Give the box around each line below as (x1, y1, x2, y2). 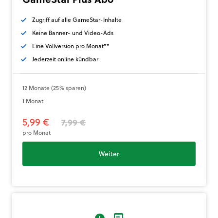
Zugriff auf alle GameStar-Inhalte (32, 15, 122, 24)
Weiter (99, 148, 119, 159)
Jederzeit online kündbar (32, 54, 98, 64)
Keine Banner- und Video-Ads (32, 28, 113, 37)
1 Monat (22, 96, 43, 106)
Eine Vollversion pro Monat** (32, 41, 109, 51)
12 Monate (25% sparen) (22, 83, 86, 92)
